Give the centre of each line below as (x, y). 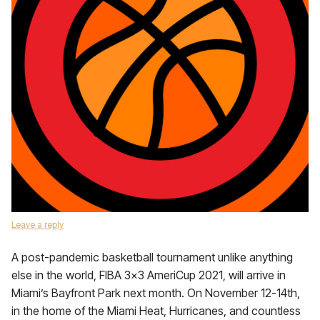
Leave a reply (37, 225)
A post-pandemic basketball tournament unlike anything (152, 257)
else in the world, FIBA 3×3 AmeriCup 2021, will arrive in (149, 275)
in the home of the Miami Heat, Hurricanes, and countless (156, 311)
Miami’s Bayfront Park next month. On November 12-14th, (156, 293)
